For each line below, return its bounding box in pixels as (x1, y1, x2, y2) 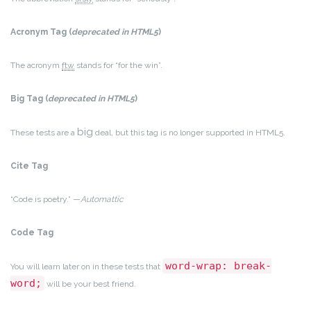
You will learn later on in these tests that (10, 261, 162, 271)
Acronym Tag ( (10, 26, 72, 37)
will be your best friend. (44, 278, 136, 289)
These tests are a (10, 127, 77, 137)
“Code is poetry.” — (10, 194, 81, 204)
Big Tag (10, 93, 45, 103)
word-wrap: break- (165, 259, 271, 272)
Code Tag (10, 227, 53, 237)
